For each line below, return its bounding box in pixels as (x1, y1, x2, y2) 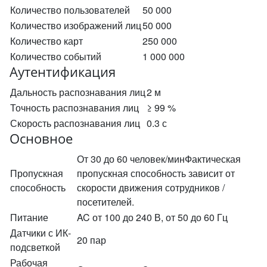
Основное (10, 130, 73, 147)
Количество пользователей (10, 3, 130, 17)
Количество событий (10, 49, 101, 63)
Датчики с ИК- (10, 226, 71, 240)
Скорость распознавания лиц (10, 116, 140, 130)
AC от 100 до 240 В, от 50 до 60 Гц (77, 210, 228, 224)
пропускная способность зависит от (77, 166, 235, 180)
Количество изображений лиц (10, 18, 141, 32)
